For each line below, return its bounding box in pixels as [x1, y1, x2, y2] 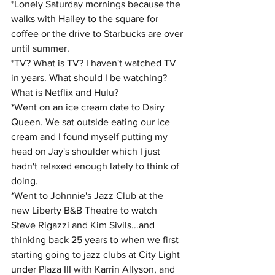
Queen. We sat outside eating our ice [11, 117, 172, 127]
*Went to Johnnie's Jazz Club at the [11, 190, 166, 201]
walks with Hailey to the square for [11, 14, 161, 24]
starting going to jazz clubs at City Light [11, 249, 182, 260]
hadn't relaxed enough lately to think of [11, 161, 182, 171]
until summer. [11, 43, 72, 53]
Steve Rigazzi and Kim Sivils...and [11, 220, 157, 230]
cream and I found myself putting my [11, 131, 170, 142]
